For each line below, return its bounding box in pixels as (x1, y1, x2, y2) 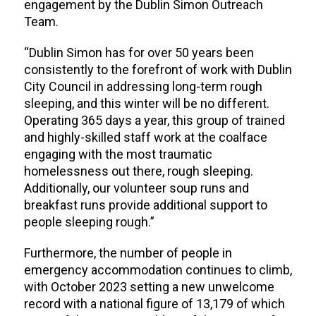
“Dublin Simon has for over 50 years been (23, 45, 254, 61)
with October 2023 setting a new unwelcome (23, 279, 274, 295)
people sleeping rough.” (23, 214, 163, 230)
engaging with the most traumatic (23, 147, 212, 162)
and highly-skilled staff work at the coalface (23, 130, 267, 145)
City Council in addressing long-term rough (23, 79, 262, 95)
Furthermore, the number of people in (23, 245, 232, 261)
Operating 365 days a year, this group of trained (23, 113, 285, 128)
